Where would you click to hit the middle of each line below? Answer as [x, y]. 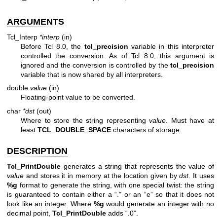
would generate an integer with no [159, 204]
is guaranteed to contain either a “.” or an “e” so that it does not [110, 195]
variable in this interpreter [171, 46]
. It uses [202, 176]
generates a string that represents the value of [137, 166]
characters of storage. [146, 129]
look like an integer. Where [50, 204]
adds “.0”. [122, 213]
